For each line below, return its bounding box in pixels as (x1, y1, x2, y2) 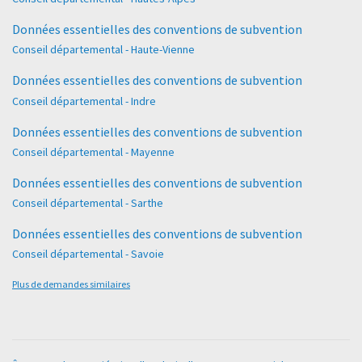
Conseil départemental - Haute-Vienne (12, 42, 195, 57)
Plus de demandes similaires (12, 278, 130, 291)
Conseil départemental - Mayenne (12, 144, 175, 159)
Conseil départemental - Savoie (12, 246, 164, 262)
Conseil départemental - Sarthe (12, 195, 163, 210)
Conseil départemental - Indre (12, 93, 156, 108)
